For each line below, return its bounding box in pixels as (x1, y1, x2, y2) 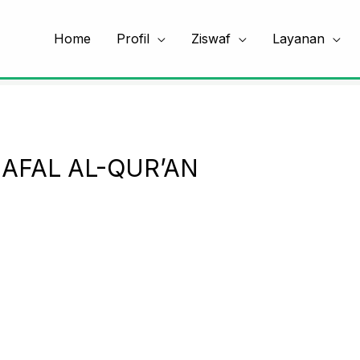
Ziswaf (191, 30, 231, 47)
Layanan (272, 30, 325, 47)
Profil (117, 30, 149, 47)
